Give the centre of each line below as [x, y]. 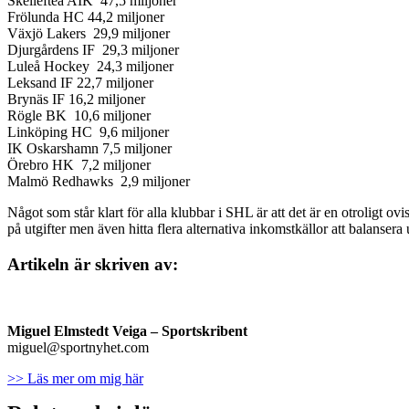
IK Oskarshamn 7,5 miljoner [89, 149]
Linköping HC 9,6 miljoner [88, 132]
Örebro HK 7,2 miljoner [79, 165]
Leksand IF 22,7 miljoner [80, 83]
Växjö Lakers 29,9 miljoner [89, 34]
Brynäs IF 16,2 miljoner [76, 100]
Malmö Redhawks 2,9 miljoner [99, 182]
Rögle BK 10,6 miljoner [79, 116]
